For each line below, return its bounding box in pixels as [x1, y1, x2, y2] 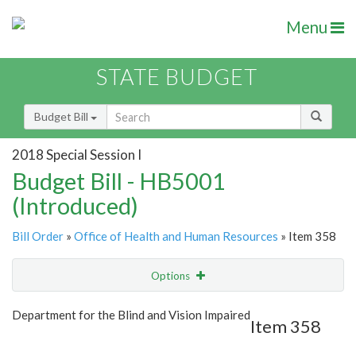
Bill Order [12, 229, 64, 244]
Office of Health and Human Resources [74, 229, 278, 244]
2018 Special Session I [12, 145, 141, 163]
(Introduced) [12, 192, 138, 220]
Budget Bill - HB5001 [12, 167, 226, 195]
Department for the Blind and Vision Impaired [12, 308, 250, 323]
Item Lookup [16, 335, 79, 349]
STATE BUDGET [96, 64, 257, 91]
